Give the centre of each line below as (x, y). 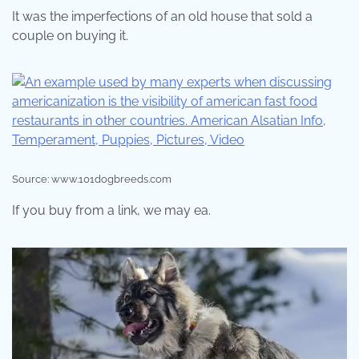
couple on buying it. (70, 35)
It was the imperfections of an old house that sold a (162, 16)
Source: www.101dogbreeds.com (92, 179)
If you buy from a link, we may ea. (111, 210)
